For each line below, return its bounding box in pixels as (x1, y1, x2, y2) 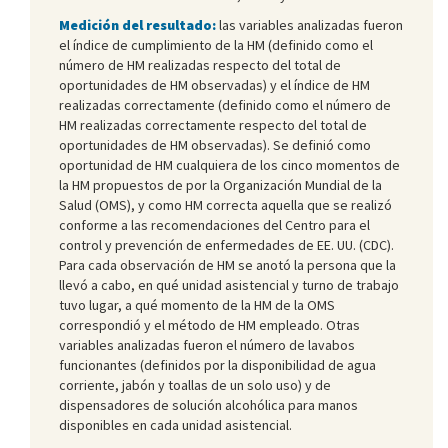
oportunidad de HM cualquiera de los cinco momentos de (59, 155, 400, 174)
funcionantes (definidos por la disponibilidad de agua (59, 355, 376, 374)
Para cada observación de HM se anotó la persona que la (59, 255, 396, 274)
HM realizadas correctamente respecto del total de (59, 115, 367, 134)
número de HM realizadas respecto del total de (59, 55, 341, 74)
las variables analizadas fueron (216, 15, 403, 34)
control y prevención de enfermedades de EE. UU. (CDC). (59, 235, 394, 254)
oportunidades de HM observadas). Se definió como (59, 135, 371, 154)
